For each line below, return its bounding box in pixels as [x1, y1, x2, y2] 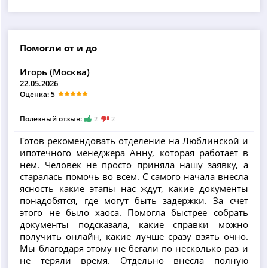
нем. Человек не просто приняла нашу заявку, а [20, 159, 248, 171]
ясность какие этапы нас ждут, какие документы [20, 182, 248, 195]
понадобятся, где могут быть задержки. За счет [20, 194, 248, 207]
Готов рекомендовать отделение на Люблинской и [20, 135, 248, 147]
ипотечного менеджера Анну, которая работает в [20, 147, 248, 159]
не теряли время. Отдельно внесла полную [20, 254, 248, 267]
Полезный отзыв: [20, 113, 84, 124]
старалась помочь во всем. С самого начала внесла [20, 170, 248, 183]
